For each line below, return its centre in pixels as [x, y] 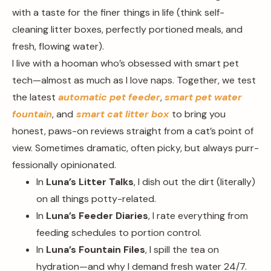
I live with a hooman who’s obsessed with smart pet [126, 63]
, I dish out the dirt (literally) [194, 182]
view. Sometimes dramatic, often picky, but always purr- [135, 148]
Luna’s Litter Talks [90, 182]
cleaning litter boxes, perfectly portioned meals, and [127, 29]
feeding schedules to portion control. [119, 233]
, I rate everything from [198, 216]
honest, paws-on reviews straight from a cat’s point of [133, 131]
